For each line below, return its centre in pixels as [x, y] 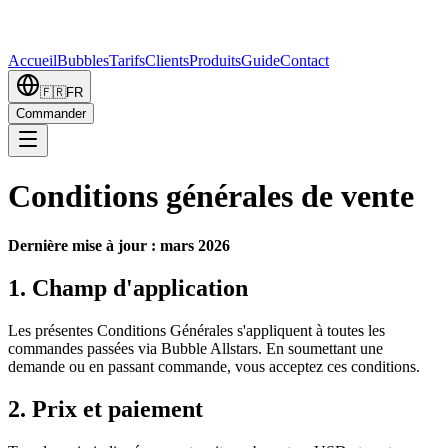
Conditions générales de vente [211, 196]
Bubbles [83, 60]
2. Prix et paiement [105, 408]
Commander [51, 113]
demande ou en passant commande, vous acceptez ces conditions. [214, 366]
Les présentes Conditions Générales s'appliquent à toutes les [196, 330]
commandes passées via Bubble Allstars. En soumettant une [195, 348]
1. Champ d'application [128, 287]
